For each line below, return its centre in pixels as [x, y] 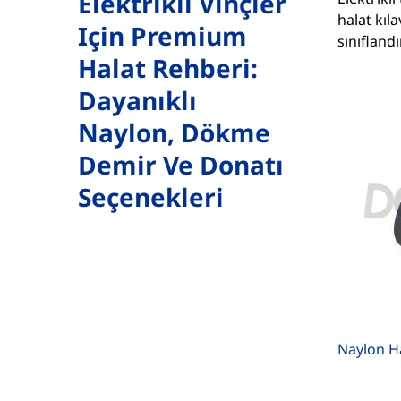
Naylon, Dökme [174, 132]
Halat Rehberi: [168, 68]
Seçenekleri [151, 197]
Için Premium [162, 36]
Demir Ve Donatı [181, 165]
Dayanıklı [137, 100]
